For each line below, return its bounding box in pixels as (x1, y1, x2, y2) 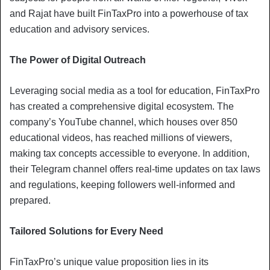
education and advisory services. (10, 24, 149, 34)
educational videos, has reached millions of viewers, (10, 132, 232, 143)
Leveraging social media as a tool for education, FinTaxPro (10, 85, 260, 96)
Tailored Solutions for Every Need (10, 225, 163, 236)
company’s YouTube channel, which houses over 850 (10, 116, 237, 127)
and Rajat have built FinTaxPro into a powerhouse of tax (10, 8, 248, 19)
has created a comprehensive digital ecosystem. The (10, 101, 234, 111)
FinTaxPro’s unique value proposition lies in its (10, 256, 209, 267)
